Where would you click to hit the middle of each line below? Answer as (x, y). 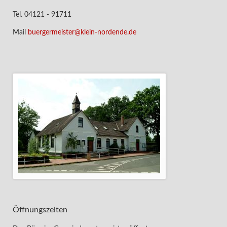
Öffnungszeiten (40, 210)
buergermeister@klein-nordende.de (82, 32)
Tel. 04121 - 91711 (42, 14)
